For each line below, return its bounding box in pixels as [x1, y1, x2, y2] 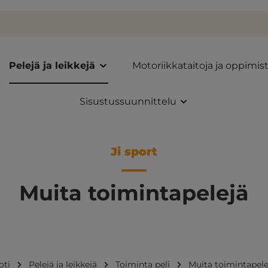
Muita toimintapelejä [19, 180, 249, 206]
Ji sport [110, 145, 157, 159]
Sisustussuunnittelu [79, 96, 176, 107]
